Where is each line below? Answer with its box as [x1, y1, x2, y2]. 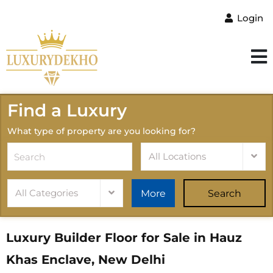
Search [203, 187, 244, 199]
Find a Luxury [7, 100, 127, 121]
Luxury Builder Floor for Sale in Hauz [6, 230, 242, 245]
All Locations [149, 151, 206, 162]
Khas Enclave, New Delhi [6, 252, 165, 267]
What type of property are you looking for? [7, 126, 196, 136]
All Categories [15, 187, 78, 199]
